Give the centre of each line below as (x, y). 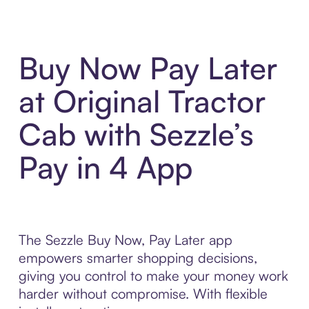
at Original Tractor (142, 101)
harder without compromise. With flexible (143, 294)
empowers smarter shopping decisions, (138, 258)
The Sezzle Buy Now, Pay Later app (125, 240)
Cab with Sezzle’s (136, 134)
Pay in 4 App (105, 168)
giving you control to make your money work (153, 276)
